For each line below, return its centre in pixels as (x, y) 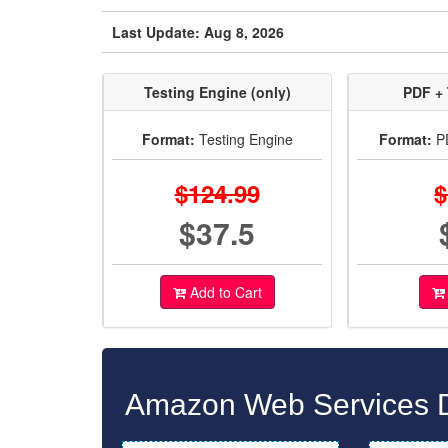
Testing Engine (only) (217, 92)
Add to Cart (223, 292)
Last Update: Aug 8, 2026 (198, 32)
